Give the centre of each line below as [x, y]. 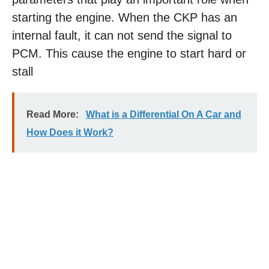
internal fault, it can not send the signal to [122, 35]
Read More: [53, 114]
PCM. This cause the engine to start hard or [129, 53]
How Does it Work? [70, 132]
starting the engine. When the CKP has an [125, 17]
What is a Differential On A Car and [164, 114]
